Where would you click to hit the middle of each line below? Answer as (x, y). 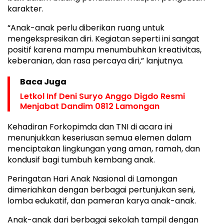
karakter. (25, 9)
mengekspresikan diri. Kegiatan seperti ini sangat (103, 39)
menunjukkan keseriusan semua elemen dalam (99, 138)
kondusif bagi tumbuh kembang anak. (81, 160)
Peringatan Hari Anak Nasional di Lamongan (92, 179)
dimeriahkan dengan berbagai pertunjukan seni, (101, 190)
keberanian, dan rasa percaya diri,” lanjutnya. (95, 61)
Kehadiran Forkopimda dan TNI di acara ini (90, 127)
